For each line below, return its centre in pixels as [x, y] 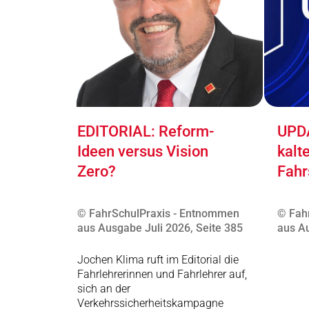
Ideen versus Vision [143, 151]
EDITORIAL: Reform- [146, 131]
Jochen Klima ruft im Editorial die [158, 260]
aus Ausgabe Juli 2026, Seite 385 [160, 228]
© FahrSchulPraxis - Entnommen [158, 213]
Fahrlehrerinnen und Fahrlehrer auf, [162, 274]
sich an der [104, 289]
